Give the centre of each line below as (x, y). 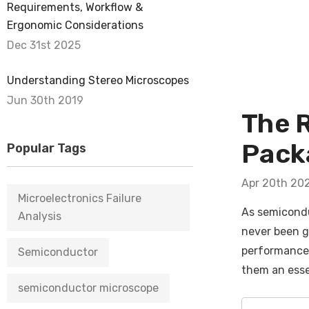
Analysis (40, 216)
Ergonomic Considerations (75, 25)
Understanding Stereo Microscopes (98, 80)
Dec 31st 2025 (44, 45)
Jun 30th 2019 (45, 100)
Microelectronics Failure (80, 198)
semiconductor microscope (88, 288)
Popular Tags (47, 148)
